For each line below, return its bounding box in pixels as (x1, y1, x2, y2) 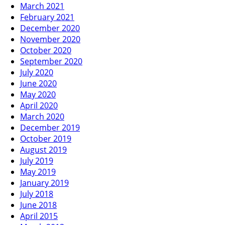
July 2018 (20, 188, 53, 199)
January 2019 (20, 177, 69, 188)
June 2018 (20, 199, 57, 210)
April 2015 (20, 210, 58, 221)
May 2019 (20, 166, 56, 177)
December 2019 (20, 122, 80, 133)
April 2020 (20, 99, 58, 111)
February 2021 (20, 11, 74, 23)
